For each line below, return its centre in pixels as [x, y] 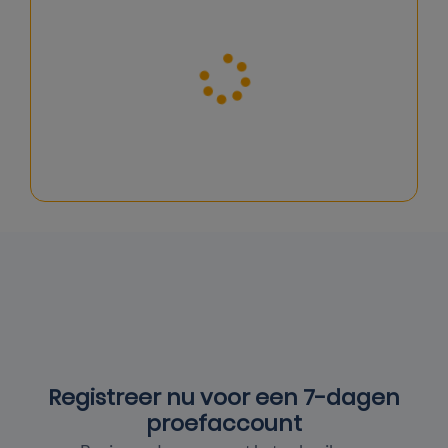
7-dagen [351, 397]
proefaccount [224, 423]
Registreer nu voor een [175, 397]
